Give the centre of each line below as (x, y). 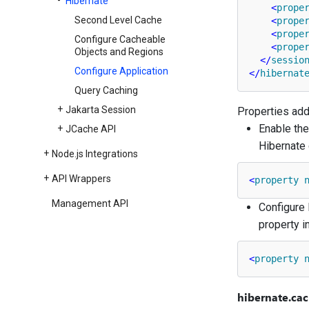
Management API (90, 203)
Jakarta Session (100, 110)
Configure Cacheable (120, 39)
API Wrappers (81, 179)
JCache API (90, 129)
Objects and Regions (119, 52)
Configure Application (121, 71)
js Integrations (107, 154)
